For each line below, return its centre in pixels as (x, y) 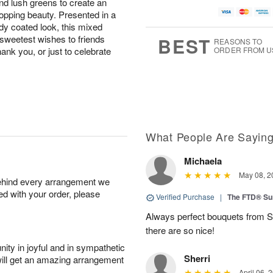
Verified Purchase (185, 197)
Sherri (197, 258)
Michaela (203, 161)
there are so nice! (180, 230)
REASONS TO (238, 41)
